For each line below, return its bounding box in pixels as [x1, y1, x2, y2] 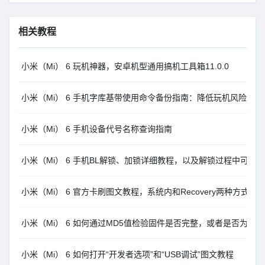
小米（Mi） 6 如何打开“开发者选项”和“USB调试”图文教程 [21, 250, 234, 259]
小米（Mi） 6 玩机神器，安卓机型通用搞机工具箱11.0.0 [21, 62, 229, 71]
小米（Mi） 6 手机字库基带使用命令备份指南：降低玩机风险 [21, 93, 247, 102]
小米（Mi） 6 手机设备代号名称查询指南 [21, 124, 172, 134]
